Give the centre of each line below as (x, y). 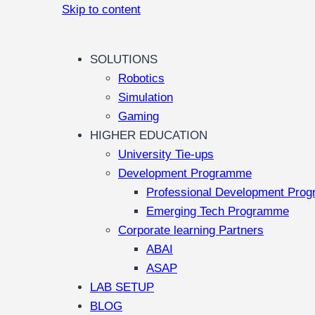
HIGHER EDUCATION (149, 135)
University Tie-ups (166, 154)
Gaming (139, 116)
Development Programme (185, 173)
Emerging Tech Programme (218, 211)
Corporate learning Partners (191, 230)
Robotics (141, 78)
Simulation (146, 97)
